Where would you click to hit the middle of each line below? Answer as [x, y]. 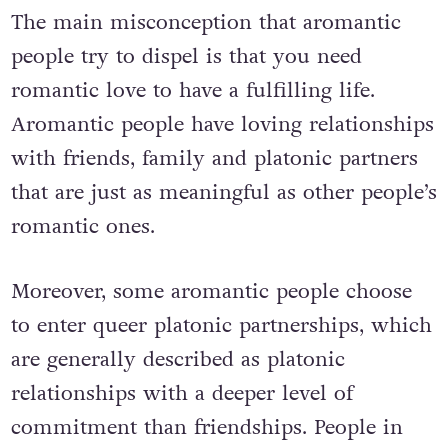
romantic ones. [82, 226]
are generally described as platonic [177, 360]
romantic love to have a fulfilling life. [192, 90]
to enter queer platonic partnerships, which [221, 326]
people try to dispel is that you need [186, 56]
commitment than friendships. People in [206, 428]
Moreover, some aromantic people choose [211, 292]
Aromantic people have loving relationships [222, 124]
